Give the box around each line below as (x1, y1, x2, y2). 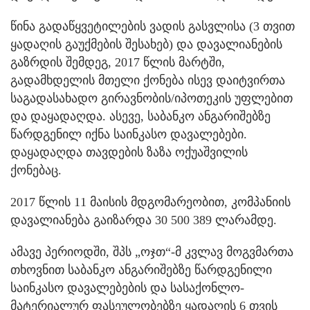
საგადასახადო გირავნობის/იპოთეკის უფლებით (10, 91, 293, 106)
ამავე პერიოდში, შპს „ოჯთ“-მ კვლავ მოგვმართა (10, 245, 293, 259)
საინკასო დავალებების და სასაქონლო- (10, 281, 244, 295)
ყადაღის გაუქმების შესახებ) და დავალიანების (10, 37, 282, 52)
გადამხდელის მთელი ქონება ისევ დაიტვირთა (10, 73, 285, 88)
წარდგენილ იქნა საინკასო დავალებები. (10, 127, 247, 142)
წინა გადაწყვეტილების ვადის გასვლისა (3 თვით (10, 19, 295, 34)
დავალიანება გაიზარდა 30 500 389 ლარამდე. (10, 213, 277, 228)
